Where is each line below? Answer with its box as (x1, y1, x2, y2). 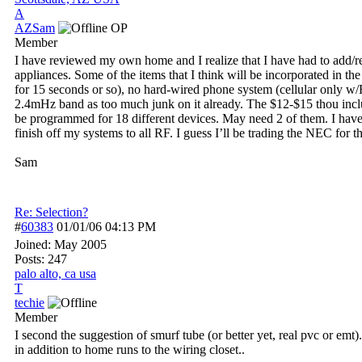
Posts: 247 (15, 252, 67, 266)
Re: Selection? (15, 205, 88, 219)
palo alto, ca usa (15, 267, 96, 280)
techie (15, 296, 44, 309)
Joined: (15, 238, 54, 251)
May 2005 (54, 238, 107, 251)
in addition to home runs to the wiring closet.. (15, 343, 245, 356)
